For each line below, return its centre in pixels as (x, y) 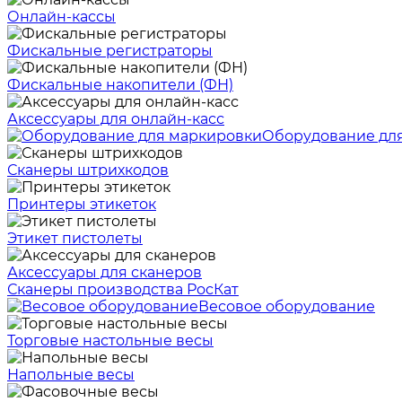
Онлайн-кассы (61, 17)
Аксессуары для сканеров (105, 272)
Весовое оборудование (287, 306)
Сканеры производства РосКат (123, 289)
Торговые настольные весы (110, 341)
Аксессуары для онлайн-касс (116, 119)
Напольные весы (71, 375)
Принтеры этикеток (82, 204)
